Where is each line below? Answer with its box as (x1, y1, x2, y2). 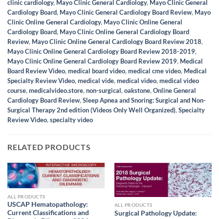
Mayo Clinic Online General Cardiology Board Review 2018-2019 (7, 47, 195, 56)
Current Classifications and (7, 209, 89, 217)
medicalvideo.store (29, 87, 83, 95)
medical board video (68, 67, 125, 75)
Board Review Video (7, 67, 65, 75)
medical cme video (128, 67, 181, 75)
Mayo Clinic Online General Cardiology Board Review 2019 (7, 57, 177, 66)
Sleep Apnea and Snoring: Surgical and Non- (83, 96, 206, 105)
